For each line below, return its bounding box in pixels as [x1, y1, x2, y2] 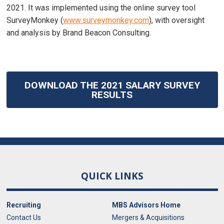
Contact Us [6, 213, 41, 222]
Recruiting [6, 201, 41, 209]
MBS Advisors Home [112, 201, 180, 209]
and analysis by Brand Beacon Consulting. [6, 28, 151, 38]
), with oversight [148, 15, 204, 25]
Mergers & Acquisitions [112, 213, 184, 222]
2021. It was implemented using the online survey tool [6, 3, 195, 13]
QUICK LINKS [80, 169, 143, 183]
